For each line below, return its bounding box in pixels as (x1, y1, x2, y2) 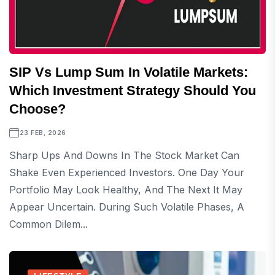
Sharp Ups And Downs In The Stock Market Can (9, 149, 239, 161)
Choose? (9, 101, 66, 117)
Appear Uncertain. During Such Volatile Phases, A (9, 201, 244, 213)
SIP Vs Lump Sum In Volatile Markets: (9, 64, 248, 80)
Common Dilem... (9, 218, 88, 230)
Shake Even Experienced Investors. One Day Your (9, 166, 244, 179)
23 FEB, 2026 (19, 129, 66, 136)
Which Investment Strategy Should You (9, 83, 256, 98)
